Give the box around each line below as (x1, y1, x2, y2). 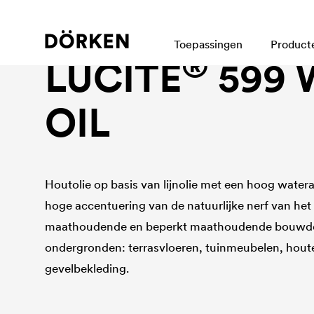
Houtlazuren (45, 29, 108, 43)
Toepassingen (174, 37, 243, 51)
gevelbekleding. (45, 261, 130, 276)
